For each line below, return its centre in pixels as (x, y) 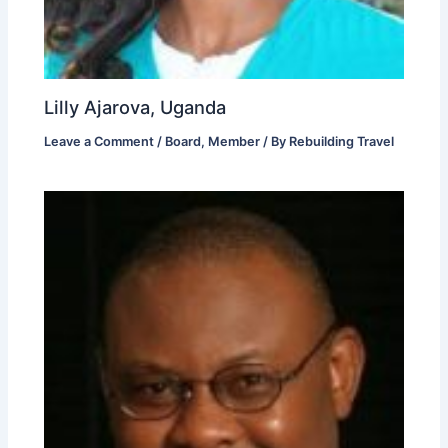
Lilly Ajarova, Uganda (135, 106)
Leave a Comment (99, 141)
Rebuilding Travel (342, 141)
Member (234, 141)
